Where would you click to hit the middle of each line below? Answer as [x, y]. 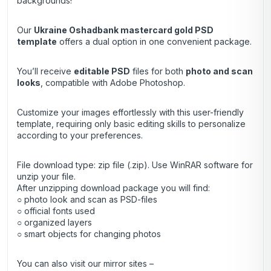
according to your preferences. [80, 135]
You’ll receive [45, 71]
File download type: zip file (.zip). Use [93, 165]
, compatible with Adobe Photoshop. [113, 83]
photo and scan [219, 71]
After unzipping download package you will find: [113, 188]
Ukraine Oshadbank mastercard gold [114, 30]
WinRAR [186, 165]
